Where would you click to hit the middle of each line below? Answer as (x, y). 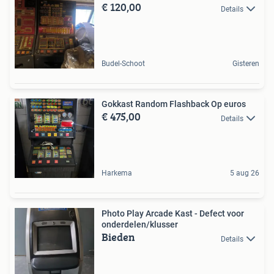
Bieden (118, 237)
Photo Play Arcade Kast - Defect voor (173, 214)
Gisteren (246, 64)
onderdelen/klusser (140, 225)
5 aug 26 (245, 173)
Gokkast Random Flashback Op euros (174, 104)
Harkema (117, 173)
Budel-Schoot (123, 64)
